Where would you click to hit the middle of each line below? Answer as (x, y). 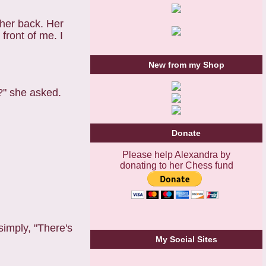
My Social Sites (186, 239)
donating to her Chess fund (176, 165)
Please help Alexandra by (176, 154)
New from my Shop (186, 65)
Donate (186, 133)
